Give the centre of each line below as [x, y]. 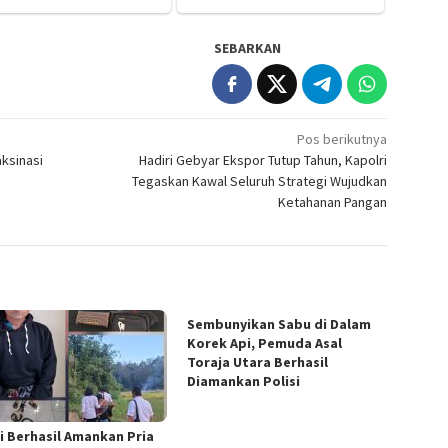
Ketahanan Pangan [333, 201]
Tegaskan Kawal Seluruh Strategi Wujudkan [260, 180]
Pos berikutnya [342, 138]
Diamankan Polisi [244, 380]
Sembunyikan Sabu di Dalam [279, 323]
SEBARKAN [248, 47]
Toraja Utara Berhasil [258, 361]
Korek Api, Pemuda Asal [265, 342]
